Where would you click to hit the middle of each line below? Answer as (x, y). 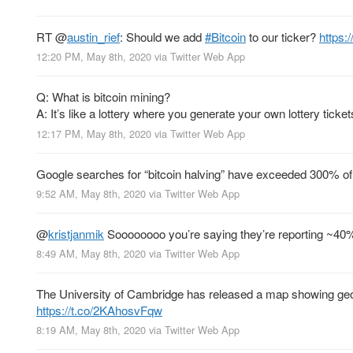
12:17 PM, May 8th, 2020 (94, 133)
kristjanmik (76, 233)
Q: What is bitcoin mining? (103, 97)
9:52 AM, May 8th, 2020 (91, 193)
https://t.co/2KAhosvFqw (99, 310)
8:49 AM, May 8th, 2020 (91, 253)
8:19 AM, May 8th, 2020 (91, 330)
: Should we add (162, 37)
